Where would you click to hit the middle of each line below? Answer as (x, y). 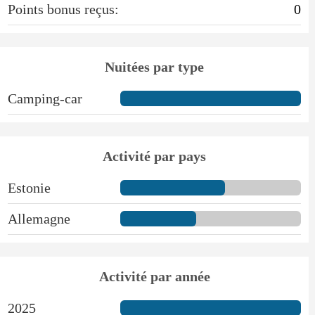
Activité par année (154, 276)
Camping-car (45, 98)
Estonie (29, 187)
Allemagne (39, 218)
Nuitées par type (155, 66)
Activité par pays (155, 156)
